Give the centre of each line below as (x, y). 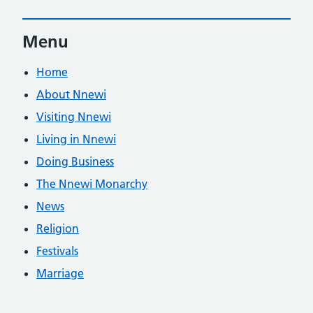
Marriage (60, 273)
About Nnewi (71, 94)
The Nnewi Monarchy (92, 183)
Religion (58, 228)
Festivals (57, 250)
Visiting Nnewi (74, 116)
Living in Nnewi (76, 139)
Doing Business (75, 161)
